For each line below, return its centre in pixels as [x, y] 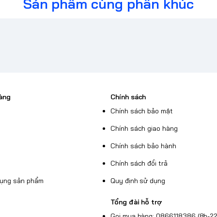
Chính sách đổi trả [139, 163]
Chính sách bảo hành [143, 146]
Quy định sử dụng [138, 181]
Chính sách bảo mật [142, 111]
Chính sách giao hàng [144, 129]
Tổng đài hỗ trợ [137, 202]
